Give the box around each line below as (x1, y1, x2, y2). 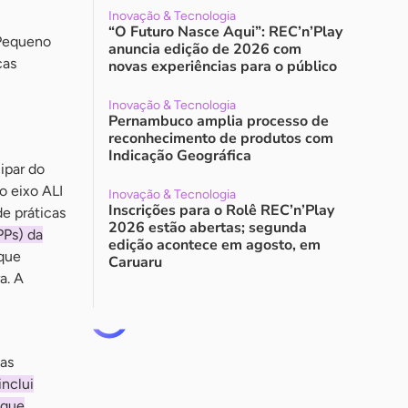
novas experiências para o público (108, 56, 337, 76)
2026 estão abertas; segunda (108, 218, 307, 238)
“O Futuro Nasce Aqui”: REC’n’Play (108, 22, 342, 42)
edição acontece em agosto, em (108, 235, 321, 255)
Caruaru (108, 252, 162, 272)
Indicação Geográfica (108, 146, 251, 166)
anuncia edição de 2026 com (108, 39, 301, 59)
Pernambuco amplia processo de (108, 111, 329, 131)
